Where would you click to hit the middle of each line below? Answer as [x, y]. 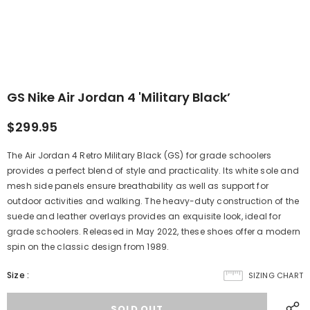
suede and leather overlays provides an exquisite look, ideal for [144, 216]
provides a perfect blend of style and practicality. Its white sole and [153, 170]
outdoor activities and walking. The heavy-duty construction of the [153, 201]
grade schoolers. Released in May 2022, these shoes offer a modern [154, 231]
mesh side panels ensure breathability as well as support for [138, 185]
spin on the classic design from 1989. [88, 246]
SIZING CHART [275, 275]
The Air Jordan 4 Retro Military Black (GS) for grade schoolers [139, 155]
